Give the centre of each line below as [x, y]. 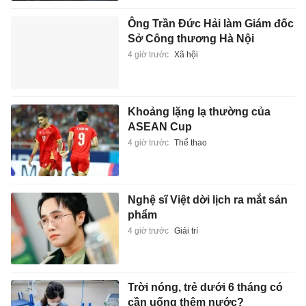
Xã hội [186, 55]
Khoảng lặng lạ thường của [199, 111]
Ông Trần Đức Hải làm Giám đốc [210, 24]
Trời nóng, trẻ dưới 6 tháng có [205, 288]
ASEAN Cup [159, 126]
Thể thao [190, 142]
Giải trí [186, 231]
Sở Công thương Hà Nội [191, 39]
